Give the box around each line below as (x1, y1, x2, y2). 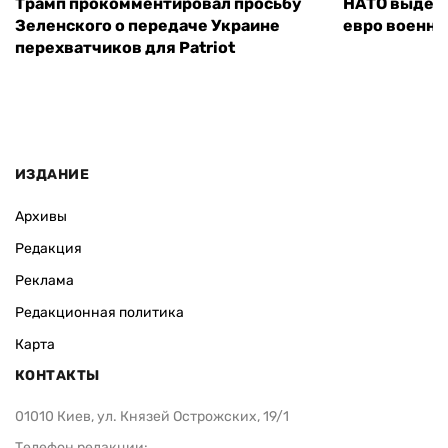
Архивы (15, 207, 67, 225)
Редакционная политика (15, 303, 184, 321)
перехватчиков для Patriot (15, 38, 238, 58)
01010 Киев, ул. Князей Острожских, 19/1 (15, 407, 289, 425)
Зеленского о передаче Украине (15, 16, 280, 36)
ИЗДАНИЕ (15, 165, 89, 183)
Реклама (15, 271, 74, 289)
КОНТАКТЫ (15, 366, 100, 384)
